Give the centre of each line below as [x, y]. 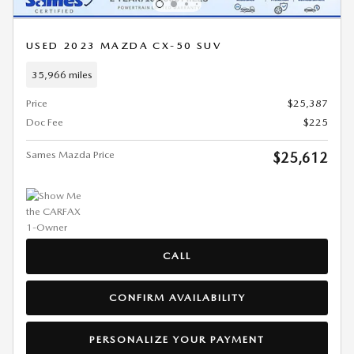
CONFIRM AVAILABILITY [177, 298]
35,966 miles [62, 74]
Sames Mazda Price [70, 154]
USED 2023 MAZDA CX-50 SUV [124, 45]
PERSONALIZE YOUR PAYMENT [177, 339]
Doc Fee [45, 122]
